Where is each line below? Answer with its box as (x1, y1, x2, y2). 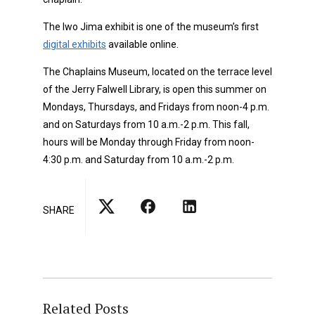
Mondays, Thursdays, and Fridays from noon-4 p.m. (43, 101, 269, 112)
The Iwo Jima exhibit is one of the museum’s (43, 20, 241, 32)
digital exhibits (43, 38, 106, 50)
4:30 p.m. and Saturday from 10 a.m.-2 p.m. (43, 153, 234, 165)
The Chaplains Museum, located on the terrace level (43, 65, 272, 77)
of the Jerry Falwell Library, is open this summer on (43, 83, 266, 95)
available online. (106, 38, 179, 50)
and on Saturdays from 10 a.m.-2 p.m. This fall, (43, 118, 250, 130)
